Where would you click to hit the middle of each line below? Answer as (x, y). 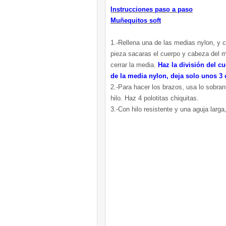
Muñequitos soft (136, 20)
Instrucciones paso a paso (152, 9)
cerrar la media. (134, 65)
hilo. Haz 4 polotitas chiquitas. (155, 98)
